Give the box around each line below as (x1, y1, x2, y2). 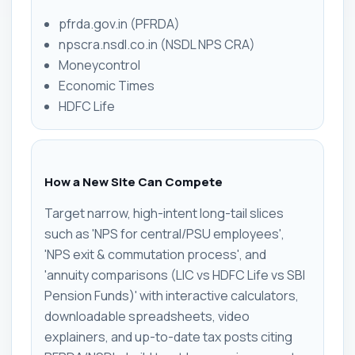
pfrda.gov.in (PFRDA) (59, 14, 180, 32)
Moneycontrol (59, 55, 140, 74)
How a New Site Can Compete (44, 173, 223, 190)
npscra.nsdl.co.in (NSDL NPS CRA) (59, 35, 255, 53)
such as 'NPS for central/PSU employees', (44, 224, 284, 242)
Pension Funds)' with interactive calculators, (44, 286, 299, 304)
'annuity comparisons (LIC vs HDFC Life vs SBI (44, 265, 305, 284)
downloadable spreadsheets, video (44, 307, 250, 325)
